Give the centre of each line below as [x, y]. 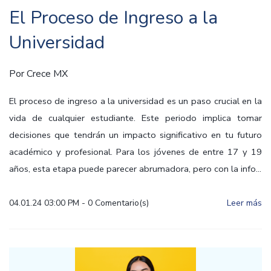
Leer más [244, 203]
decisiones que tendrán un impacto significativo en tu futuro [135, 135]
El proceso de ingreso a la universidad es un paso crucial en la [135, 101]
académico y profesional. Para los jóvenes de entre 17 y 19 [135, 152]
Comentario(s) [121, 203]
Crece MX [47, 74]
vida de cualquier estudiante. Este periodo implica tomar [135, 118]
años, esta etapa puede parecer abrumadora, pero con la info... [135, 169]
